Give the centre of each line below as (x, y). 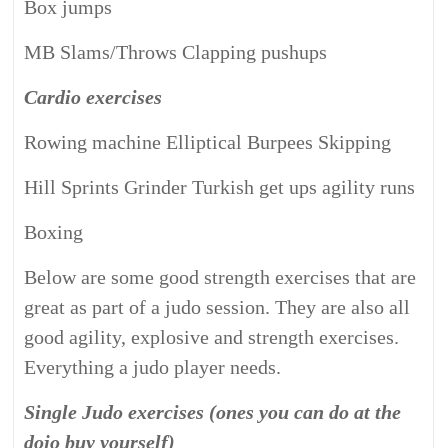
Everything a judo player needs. (153, 367)
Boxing (54, 232)
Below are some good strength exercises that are (220, 277)
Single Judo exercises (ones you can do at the (213, 412)
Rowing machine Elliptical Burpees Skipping (208, 142)
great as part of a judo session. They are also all (217, 307)
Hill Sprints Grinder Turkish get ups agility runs (220, 187)
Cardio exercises (93, 97)
